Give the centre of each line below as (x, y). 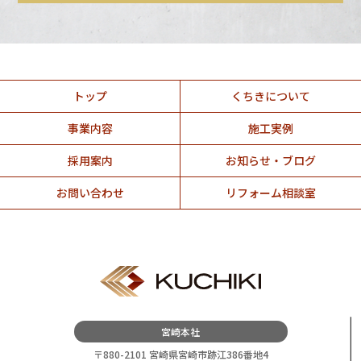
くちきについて (271, 95)
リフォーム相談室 (271, 192)
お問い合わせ (90, 192)
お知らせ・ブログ (271, 160)
